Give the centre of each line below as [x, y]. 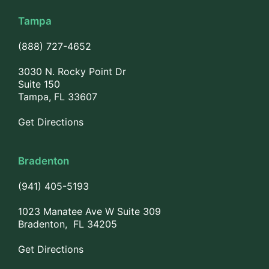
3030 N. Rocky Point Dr [72, 71]
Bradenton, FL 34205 [68, 224]
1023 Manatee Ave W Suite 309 [89, 211]
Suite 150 [39, 84]
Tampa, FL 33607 [58, 97]
